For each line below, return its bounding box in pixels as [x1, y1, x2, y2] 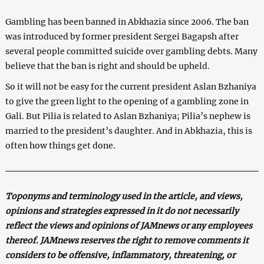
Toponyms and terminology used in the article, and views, [5, 190, 243, 202]
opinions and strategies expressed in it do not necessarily [5, 205, 239, 216]
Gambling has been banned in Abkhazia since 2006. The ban [5, 16, 249, 27]
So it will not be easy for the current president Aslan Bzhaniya [5, 81, 256, 92]
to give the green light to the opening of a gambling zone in [5, 95, 249, 107]
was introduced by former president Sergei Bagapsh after [5, 31, 239, 42]
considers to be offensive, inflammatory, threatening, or [5, 249, 235, 260]
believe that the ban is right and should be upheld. [5, 60, 210, 71]
